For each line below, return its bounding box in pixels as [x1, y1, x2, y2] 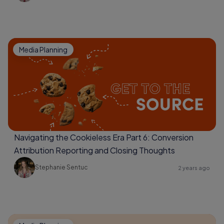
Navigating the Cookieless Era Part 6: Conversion [14, 132, 193, 142]
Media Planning [19, 45, 67, 54]
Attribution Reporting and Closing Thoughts [14, 145, 175, 155]
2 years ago [178, 164, 210, 171]
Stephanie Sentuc [35, 163, 88, 171]
